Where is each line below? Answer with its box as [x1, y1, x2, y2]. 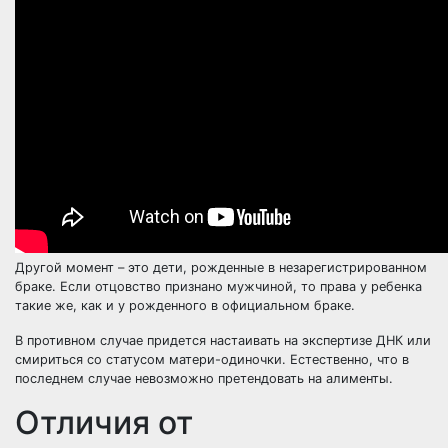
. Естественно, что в [282, 352, 409, 367]
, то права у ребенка [293, 279, 422, 294]
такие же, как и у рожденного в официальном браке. [15, 298, 355, 313]
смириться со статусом [15, 352, 169, 367]
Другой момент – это [15, 260, 153, 275]
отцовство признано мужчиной [95, 279, 293, 294]
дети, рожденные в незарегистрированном [153, 260, 427, 275]
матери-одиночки [169, 352, 282, 367]
